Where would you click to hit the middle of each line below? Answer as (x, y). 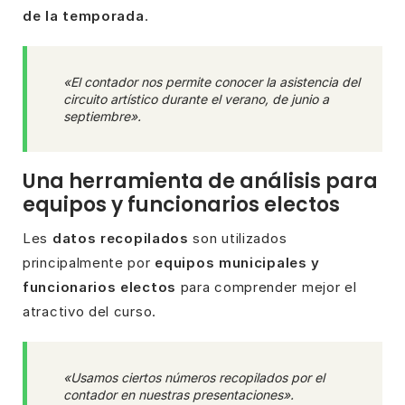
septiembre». (102, 116)
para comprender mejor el (267, 287)
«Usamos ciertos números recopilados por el (194, 377)
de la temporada (84, 16)
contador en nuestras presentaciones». (179, 394)
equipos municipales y (238, 262)
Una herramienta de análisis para (200, 181)
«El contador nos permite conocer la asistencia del (212, 81)
